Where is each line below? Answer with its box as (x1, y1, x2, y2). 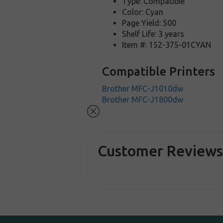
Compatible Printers (102, 65, 216, 78)
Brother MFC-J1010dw (102, 84, 184, 93)
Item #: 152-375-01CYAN (122, 40, 212, 49)
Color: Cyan (122, 7, 164, 16)
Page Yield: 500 (122, 18, 177, 27)
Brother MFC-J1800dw (102, 95, 184, 104)
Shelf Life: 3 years (122, 29, 185, 38)
